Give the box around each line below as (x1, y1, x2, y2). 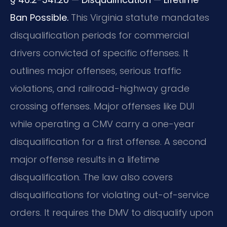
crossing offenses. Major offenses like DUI (10, 100, 194, 113)
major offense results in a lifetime (10, 153, 160, 166)
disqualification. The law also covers (10, 171, 173, 184)
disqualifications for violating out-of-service (10, 188, 209, 202)
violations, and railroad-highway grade (10, 82, 190, 95)
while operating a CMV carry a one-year (10, 118, 195, 131)
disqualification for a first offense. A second (10, 135, 207, 148)
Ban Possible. (10, 11, 68, 24)
